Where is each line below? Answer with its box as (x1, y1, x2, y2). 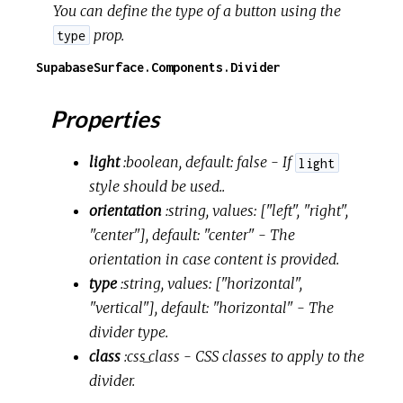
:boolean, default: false (123, 153, 268, 172)
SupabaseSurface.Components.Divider (36, 58, 281, 75)
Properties (46, 105, 160, 133)
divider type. (89, 323, 169, 342)
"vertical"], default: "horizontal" (89, 299, 294, 318)
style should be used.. (89, 177, 226, 196)
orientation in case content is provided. (89, 250, 340, 269)
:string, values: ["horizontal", (121, 274, 303, 293)
